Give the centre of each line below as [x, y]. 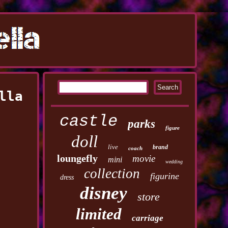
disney [103, 193]
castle [89, 121]
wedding [174, 162]
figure [173, 128]
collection [112, 174]
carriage [148, 218]
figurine [165, 176]
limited [99, 214]
